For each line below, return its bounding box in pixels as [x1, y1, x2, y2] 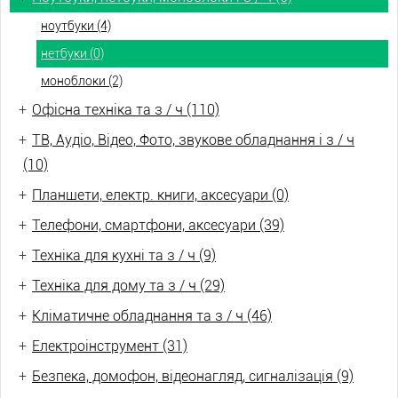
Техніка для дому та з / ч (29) [32, 277, 225, 294]
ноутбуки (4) [41, 19, 111, 33]
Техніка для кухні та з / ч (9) [32, 247, 216, 264]
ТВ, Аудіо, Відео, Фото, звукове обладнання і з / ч [32, 131, 354, 148]
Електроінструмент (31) [32, 338, 187, 354]
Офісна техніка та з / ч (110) [32, 101, 219, 118]
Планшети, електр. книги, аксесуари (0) [32, 187, 289, 203]
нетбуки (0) [41, 46, 104, 60]
